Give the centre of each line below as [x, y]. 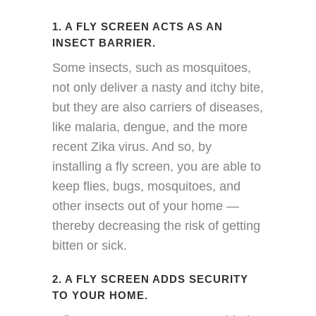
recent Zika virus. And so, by [132, 147]
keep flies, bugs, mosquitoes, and [146, 186]
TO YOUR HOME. [100, 295]
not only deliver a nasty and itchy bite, [158, 87]
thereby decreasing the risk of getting [156, 226]
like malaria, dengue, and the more [150, 127]
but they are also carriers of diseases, [158, 107]
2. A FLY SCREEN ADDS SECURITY [150, 279]
